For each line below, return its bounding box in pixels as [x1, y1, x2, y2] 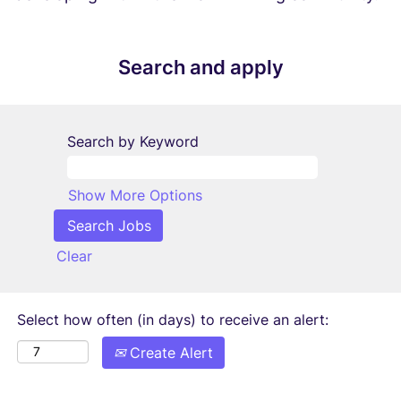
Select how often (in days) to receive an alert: [17, 311, 328, 328]
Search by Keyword [67, 132, 199, 150]
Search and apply [117, 55, 284, 79]
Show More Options [68, 186, 202, 204]
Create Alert [125, 344, 213, 362]
